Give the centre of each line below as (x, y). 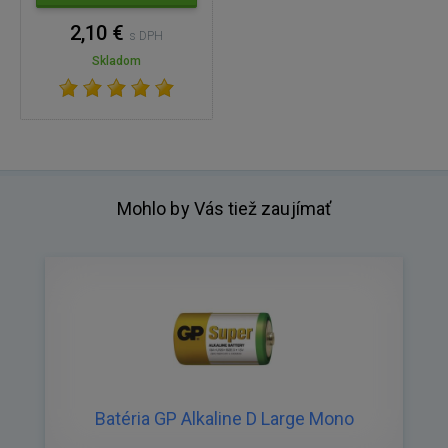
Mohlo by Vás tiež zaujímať (224, 208)
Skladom (116, 60)
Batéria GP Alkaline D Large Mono (224, 418)
